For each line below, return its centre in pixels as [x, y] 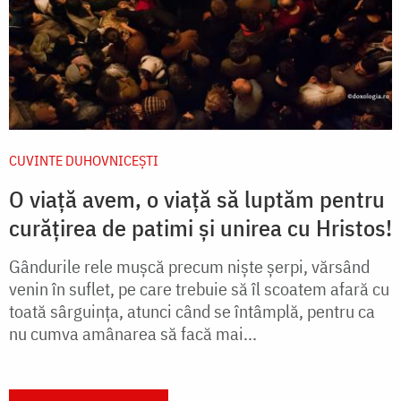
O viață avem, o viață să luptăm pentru [197, 198]
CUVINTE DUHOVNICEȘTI [84, 160]
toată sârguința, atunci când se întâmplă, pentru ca [192, 311]
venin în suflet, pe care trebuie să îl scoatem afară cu [199, 288]
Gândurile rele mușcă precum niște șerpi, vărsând [189, 266]
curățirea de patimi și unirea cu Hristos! [200, 227]
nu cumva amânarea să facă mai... [133, 333]
